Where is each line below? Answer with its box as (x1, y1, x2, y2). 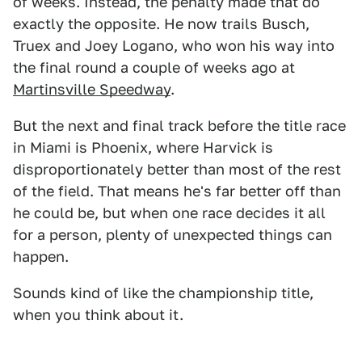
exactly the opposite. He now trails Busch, (13, 15, 309, 32)
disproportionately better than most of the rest (13, 161, 341, 178)
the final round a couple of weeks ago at (13, 59, 295, 76)
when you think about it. (13, 306, 183, 323)
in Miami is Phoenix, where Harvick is (13, 139, 273, 156)
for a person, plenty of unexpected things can (13, 226, 332, 243)
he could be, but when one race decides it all (13, 204, 326, 221)
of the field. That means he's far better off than (13, 183, 341, 200)
